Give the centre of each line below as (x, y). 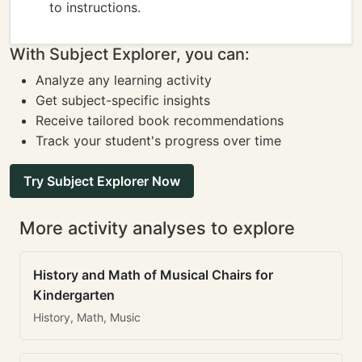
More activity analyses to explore (157, 228)
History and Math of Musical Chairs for (153, 275)
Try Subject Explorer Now (102, 181)
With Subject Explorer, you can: (130, 54)
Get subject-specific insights (123, 100)
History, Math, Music (87, 317)
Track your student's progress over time (158, 141)
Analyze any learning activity (124, 80)
